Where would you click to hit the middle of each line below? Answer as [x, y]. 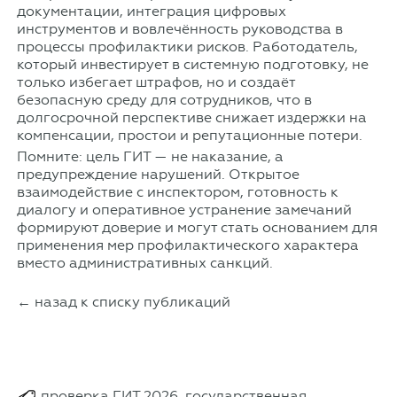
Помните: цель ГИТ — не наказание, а [150, 156]
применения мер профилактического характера [187, 245]
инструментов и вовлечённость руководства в [179, 28]
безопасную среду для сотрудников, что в [164, 99]
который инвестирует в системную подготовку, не [192, 64]
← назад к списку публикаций [123, 301]
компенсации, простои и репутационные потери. [189, 135]
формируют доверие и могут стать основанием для [197, 227]
